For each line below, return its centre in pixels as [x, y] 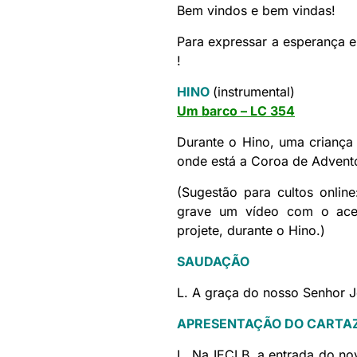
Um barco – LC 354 [236, 111]
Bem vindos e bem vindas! [256, 11]
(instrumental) [254, 92]
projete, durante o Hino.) [251, 231]
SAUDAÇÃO [213, 262]
